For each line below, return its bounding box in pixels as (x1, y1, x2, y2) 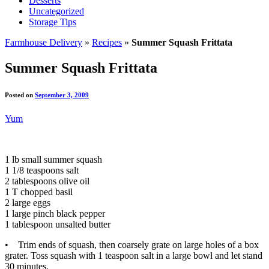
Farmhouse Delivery (5, 37, 82, 47)
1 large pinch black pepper (5, 208, 105, 219)
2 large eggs (5, 197, 50, 208)
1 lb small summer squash (5, 154, 102, 165)
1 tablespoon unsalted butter (5, 219, 110, 229)
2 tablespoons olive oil (5, 175, 89, 186)
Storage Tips (29, 16, 76, 27)
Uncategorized (29, 5, 84, 16)
